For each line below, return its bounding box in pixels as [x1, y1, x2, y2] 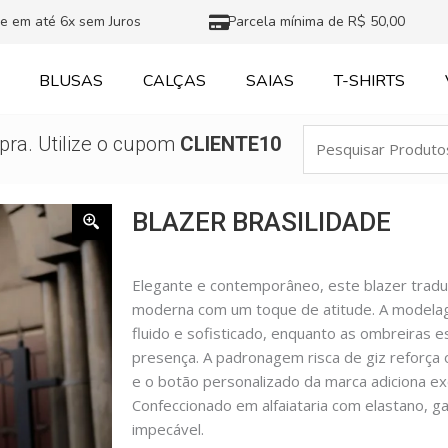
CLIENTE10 [179, 132, 281, 157]
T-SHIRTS [334, 70, 406, 92]
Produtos [302, 150, 368, 170]
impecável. [132, 418, 204, 439]
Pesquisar [302, 126, 372, 146]
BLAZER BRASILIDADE [132, 206, 391, 237]
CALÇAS [143, 70, 207, 92]
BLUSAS [39, 70, 104, 92]
